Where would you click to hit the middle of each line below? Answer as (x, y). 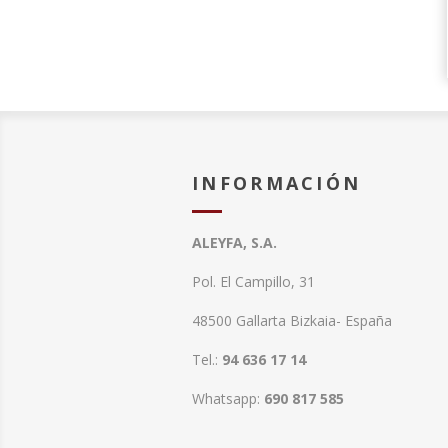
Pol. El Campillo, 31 (253, 281)
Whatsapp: (228, 398)
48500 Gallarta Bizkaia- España (292, 320)
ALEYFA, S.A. (234, 242)
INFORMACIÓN (277, 183)
